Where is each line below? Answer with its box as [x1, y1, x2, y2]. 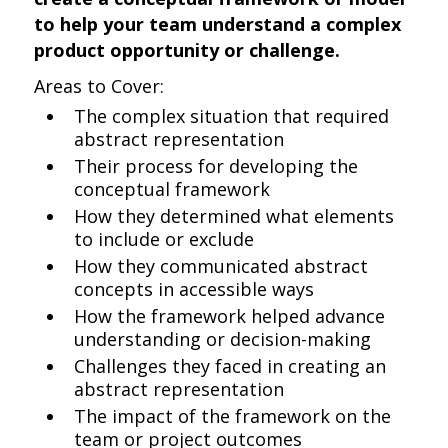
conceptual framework [74, 177, 271, 201]
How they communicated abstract [74, 254, 369, 278]
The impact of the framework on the [74, 404, 392, 428]
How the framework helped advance [74, 304, 386, 328]
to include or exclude [74, 227, 255, 251]
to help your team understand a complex [34, 12, 402, 36]
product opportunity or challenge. [34, 38, 341, 62]
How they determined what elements [74, 204, 395, 228]
